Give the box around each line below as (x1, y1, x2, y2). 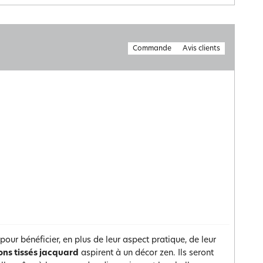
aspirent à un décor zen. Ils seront (79, 249, 214, 258)
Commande (133, 45, 171, 52)
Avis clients (183, 45, 220, 52)
